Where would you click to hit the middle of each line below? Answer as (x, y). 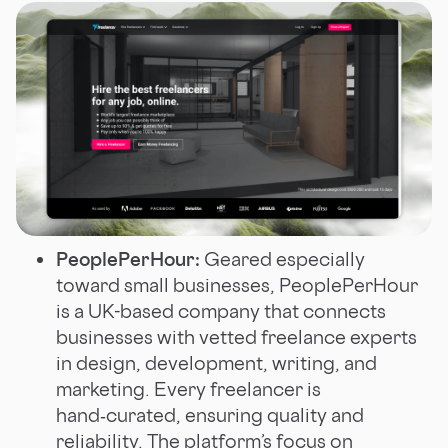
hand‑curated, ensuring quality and (210, 414)
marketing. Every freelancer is (188, 388)
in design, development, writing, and (216, 362)
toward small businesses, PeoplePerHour (237, 284)
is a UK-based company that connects (221, 310)
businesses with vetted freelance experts (236, 336)
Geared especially (282, 258)
